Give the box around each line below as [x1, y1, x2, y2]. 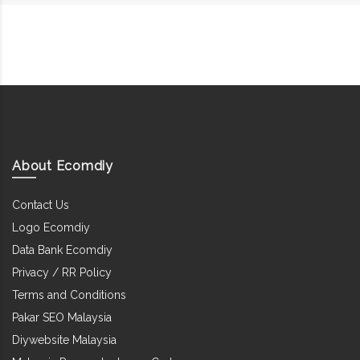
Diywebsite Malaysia [12, 333, 117, 346]
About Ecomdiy [12, 157, 113, 174]
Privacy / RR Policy [12, 265, 112, 279]
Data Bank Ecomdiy [12, 243, 112, 256]
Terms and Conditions [12, 288, 126, 301]
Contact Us [12, 198, 69, 211]
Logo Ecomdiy [12, 220, 90, 234]
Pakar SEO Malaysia [12, 310, 112, 324]
